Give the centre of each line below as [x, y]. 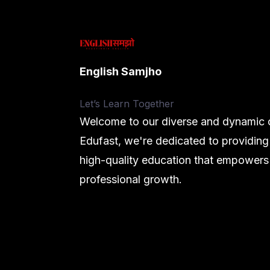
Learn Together [139, 104]
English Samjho [121, 71]
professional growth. [131, 179]
